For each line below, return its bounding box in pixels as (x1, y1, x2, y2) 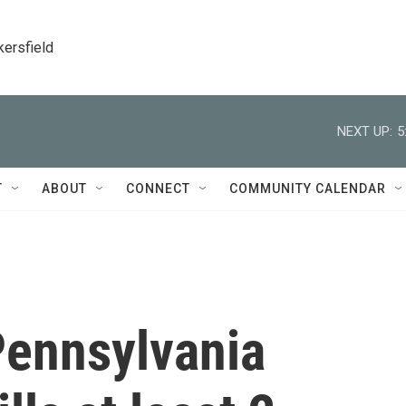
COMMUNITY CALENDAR (229, 181, 386, 196)
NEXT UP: (337, 122, 392, 140)
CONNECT (126, 181, 190, 196)
